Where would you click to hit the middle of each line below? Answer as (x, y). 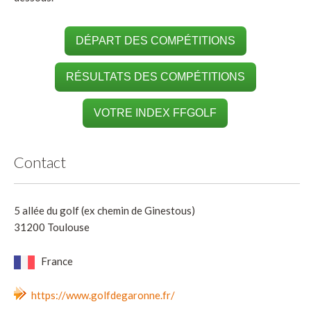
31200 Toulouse (52, 227)
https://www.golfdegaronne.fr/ (103, 295)
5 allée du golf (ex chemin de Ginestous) (104, 210)
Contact (40, 162)
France (56, 261)
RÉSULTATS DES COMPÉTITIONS (155, 76)
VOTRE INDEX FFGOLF (155, 112)
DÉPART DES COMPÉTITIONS (155, 40)
